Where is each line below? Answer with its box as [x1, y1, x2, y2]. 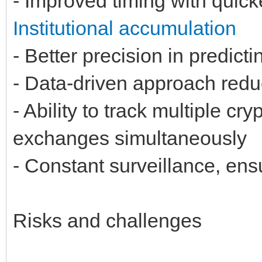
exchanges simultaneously [13, 126, 247, 149]
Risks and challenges [13, 209, 202, 232]
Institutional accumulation [13, 16, 236, 39]
